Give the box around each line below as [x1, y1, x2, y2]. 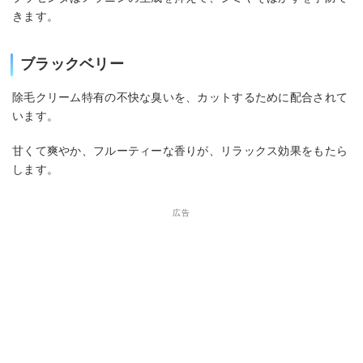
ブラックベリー [20, 56, 124, 73]
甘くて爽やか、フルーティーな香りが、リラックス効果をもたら [12, 144, 348, 158]
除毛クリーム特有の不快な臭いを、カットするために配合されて [12, 91, 348, 105]
